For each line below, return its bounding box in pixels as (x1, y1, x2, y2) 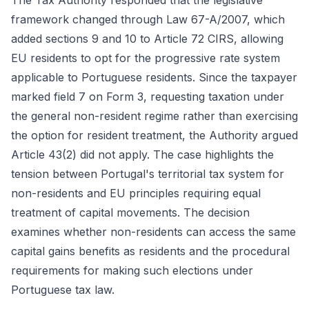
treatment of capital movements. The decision (11, 206, 250, 219)
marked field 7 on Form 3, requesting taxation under (11, 90, 284, 103)
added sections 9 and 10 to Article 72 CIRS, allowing (11, 32, 283, 46)
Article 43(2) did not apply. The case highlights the (11, 148, 274, 161)
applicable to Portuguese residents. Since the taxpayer (11, 70, 297, 84)
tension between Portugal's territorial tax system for (11, 167, 284, 181)
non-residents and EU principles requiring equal (11, 186, 261, 200)
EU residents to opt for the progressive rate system (11, 51, 280, 65)
